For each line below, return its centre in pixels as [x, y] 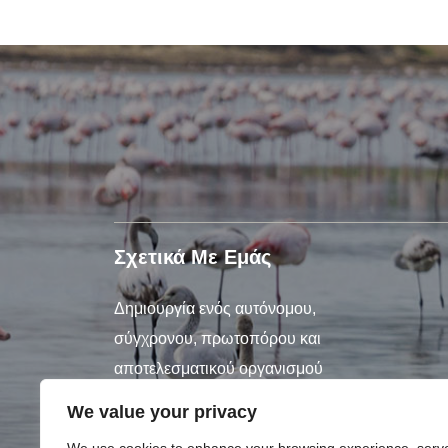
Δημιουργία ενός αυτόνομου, [215, 308]
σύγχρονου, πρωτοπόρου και [217, 338]
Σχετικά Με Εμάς [192, 256]
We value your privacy [162, 412]
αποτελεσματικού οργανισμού [218, 368]
